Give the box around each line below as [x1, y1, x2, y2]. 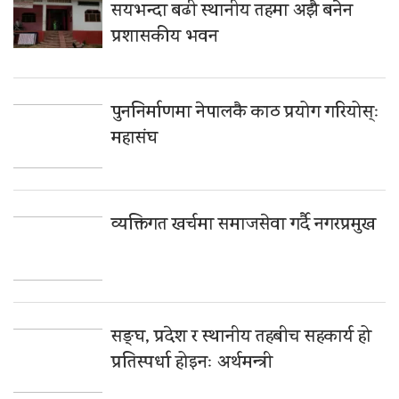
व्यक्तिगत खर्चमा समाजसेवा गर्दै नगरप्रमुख [111, 211, 376, 240]
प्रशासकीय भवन [111, 23, 218, 52]
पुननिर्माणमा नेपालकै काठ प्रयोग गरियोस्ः [111, 99, 379, 127]
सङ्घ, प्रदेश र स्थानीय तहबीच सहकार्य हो [111, 323, 371, 352]
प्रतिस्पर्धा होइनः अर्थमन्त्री [111, 349, 273, 378]
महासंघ [111, 125, 158, 153]
